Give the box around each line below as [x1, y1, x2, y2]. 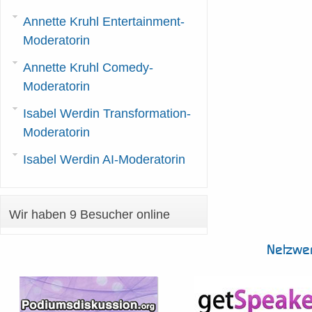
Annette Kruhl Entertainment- [23, 15, 185, 29]
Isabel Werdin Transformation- [23, 107, 191, 120]
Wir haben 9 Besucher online [9, 208, 170, 221]
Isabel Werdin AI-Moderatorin [23, 153, 185, 166]
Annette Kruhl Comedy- [23, 61, 153, 75]
